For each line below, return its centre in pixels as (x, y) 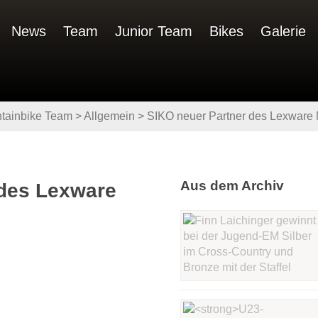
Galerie (283, 31)
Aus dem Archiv (232, 186)
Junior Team (154, 31)
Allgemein (109, 116)
